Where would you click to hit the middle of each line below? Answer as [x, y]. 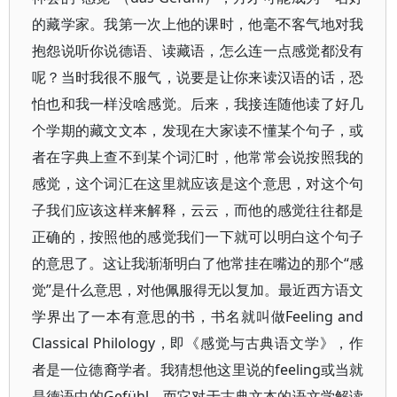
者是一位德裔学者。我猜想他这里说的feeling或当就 [198, 370]
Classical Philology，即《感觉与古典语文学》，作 [198, 343]
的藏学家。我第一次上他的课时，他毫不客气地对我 [198, 24]
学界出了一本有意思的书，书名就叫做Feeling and [198, 316]
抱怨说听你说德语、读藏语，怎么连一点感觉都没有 [198, 51]
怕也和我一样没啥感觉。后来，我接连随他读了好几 [198, 104]
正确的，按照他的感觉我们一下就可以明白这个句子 [198, 237]
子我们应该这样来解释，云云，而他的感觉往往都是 [198, 210]
